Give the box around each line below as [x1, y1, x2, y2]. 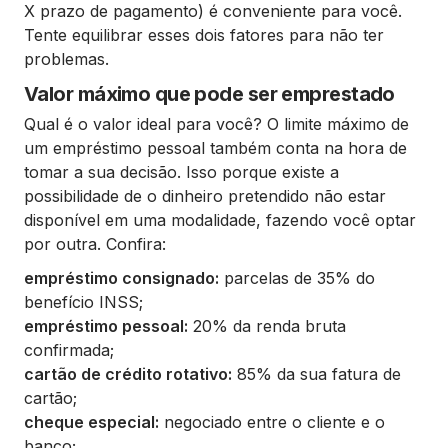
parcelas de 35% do [219, 268, 375, 288]
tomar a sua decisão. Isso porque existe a [24, 162, 339, 182]
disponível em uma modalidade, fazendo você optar [24, 210, 416, 230]
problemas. [24, 49, 109, 69]
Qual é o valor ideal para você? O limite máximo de [24, 114, 409, 134]
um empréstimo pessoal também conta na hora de [24, 138, 407, 158]
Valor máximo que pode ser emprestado [24, 82, 395, 106]
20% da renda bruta [188, 316, 346, 336]
